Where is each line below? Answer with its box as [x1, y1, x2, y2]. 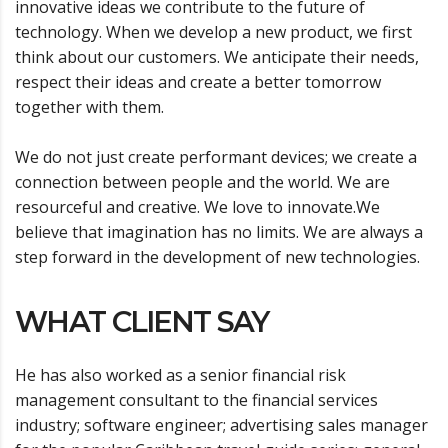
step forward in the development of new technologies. [15, 246, 420, 269]
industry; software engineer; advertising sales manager [15, 414, 428, 437]
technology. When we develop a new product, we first [15, 21, 412, 44]
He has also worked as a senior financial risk [15, 364, 346, 387]
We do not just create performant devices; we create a [15, 146, 417, 169]
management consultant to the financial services [15, 389, 378, 412]
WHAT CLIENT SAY [15, 304, 269, 340]
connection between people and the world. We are [15, 171, 390, 194]
